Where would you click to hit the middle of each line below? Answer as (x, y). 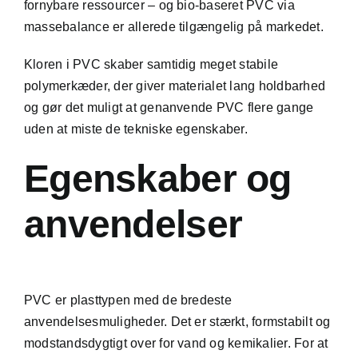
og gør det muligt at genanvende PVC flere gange (169, 108)
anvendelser (133, 225)
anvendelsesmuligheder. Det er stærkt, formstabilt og (177, 321)
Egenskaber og (157, 179)
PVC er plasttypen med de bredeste (127, 300)
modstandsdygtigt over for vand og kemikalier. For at (176, 343)
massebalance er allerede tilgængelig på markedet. (173, 27)
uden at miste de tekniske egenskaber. (135, 129)
